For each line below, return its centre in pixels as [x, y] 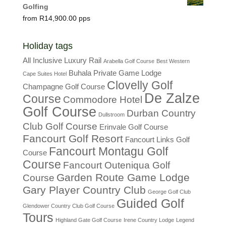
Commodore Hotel [102, 99]
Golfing [35, 6]
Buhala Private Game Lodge [115, 73]
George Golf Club [169, 191]
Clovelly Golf [139, 85]
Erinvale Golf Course [133, 127]
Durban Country [161, 113]
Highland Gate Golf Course [88, 220]
